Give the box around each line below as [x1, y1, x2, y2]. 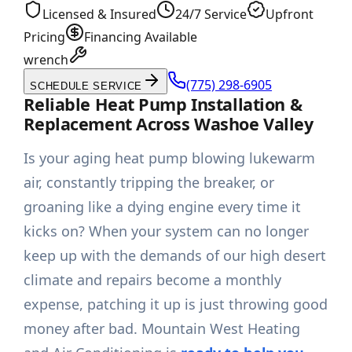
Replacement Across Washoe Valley [24, 112, 313, 136]
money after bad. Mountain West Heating [24, 319, 301, 339]
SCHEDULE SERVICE [30, 80, 143, 93]
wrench [24, 51, 69, 69]
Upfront [266, 5, 314, 24]
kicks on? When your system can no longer [24, 222, 310, 241]
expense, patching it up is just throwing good [24, 295, 328, 314]
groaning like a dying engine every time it [24, 197, 302, 217]
